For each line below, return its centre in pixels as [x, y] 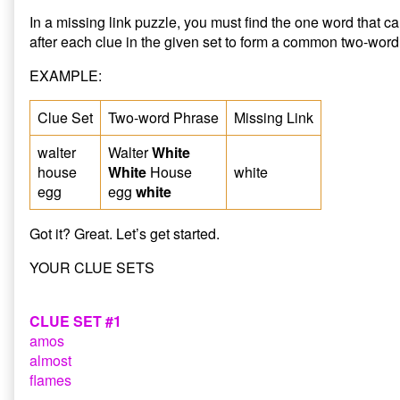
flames [50, 379]
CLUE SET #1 [75, 321]
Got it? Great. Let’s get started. [125, 233]
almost [50, 360]
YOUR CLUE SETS [92, 267]
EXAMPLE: [66, 75]
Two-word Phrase [163, 117]
